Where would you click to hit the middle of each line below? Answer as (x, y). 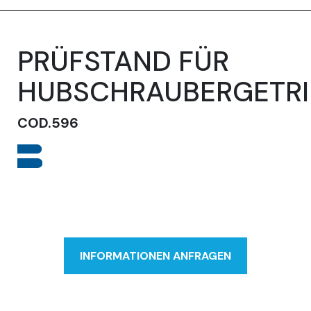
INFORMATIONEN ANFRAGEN (155, 255)
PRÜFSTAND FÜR (123, 61)
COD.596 (48, 123)
